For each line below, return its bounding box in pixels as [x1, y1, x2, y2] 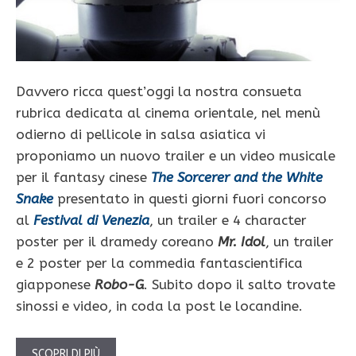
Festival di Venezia [33, 212, 149, 229]
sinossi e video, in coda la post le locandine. [16, 298, 303, 315]
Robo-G [95, 277, 144, 293]
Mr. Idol [214, 234, 265, 250]
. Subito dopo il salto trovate [144, 277, 335, 293]
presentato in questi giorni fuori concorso [53, 191, 327, 207]
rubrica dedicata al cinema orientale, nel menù [16, 105, 320, 122]
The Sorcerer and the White [151, 169, 323, 186]
